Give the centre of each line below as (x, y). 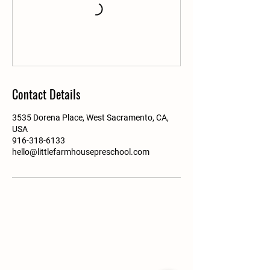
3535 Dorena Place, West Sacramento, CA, (90, 118)
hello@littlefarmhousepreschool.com (81, 152)
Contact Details (46, 94)
